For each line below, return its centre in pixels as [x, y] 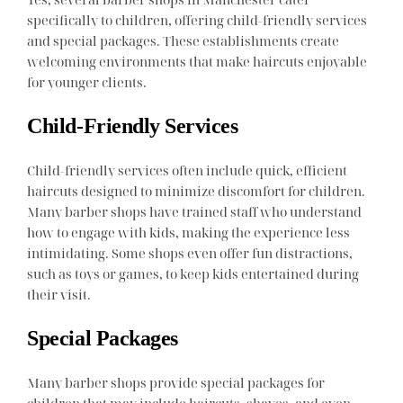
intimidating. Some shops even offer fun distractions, [190, 252]
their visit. [59, 294]
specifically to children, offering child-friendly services [197, 19]
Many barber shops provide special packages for [176, 382]
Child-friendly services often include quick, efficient [188, 170]
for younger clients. [87, 81]
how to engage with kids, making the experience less [189, 232]
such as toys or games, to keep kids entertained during [193, 273]
